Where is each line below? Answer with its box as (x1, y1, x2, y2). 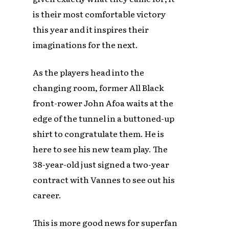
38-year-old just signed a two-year (33, 157, 170, 170)
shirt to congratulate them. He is (33, 127, 165, 140)
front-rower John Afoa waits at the (33, 96, 174, 109)
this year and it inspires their (33, 22, 149, 35)
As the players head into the (33, 65, 145, 78)
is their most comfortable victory (33, 7, 166, 20)
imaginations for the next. (33, 38, 139, 51)
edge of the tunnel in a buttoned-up (33, 111, 175, 124)
